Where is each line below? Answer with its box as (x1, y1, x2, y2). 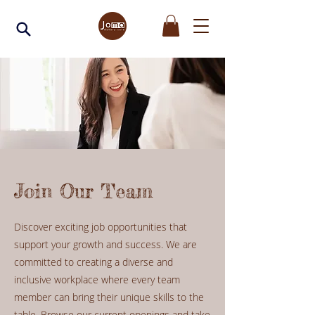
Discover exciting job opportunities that (14, 220, 187, 234)
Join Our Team (14, 179, 153, 204)
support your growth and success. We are (14, 238, 197, 252)
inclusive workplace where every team (14, 273, 180, 287)
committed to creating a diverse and (14, 255, 173, 269)
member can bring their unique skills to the (14, 290, 204, 304)
